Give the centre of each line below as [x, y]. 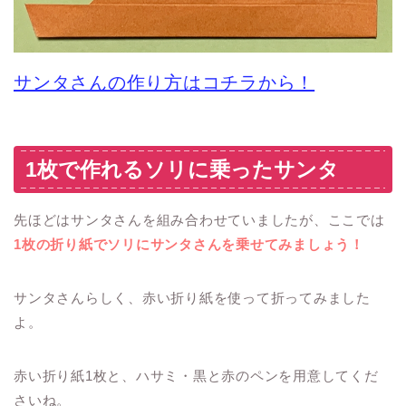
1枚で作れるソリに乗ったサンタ [182, 169]
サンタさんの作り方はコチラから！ [164, 83]
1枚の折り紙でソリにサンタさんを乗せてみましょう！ [189, 244]
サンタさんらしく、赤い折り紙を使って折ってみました [192, 297]
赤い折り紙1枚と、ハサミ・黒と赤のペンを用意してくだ [196, 375]
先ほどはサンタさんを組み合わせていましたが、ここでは [199, 219]
